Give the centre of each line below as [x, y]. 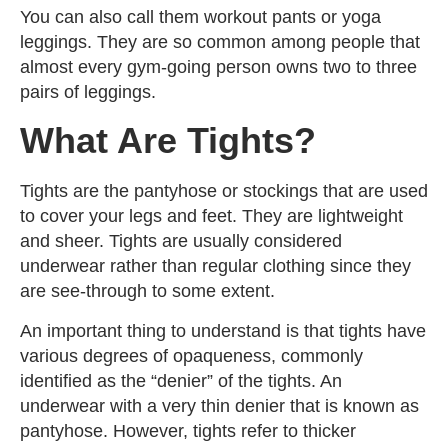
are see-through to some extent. [147, 291]
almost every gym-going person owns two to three [218, 66]
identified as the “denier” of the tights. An [181, 380]
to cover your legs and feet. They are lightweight [211, 216]
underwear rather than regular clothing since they [215, 266]
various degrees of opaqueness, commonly [191, 355]
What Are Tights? [168, 141]
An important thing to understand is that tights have [223, 330]
